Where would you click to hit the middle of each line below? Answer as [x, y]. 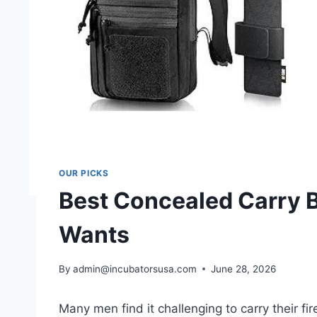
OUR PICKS [84, 173]
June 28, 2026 [244, 269]
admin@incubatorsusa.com [135, 269]
